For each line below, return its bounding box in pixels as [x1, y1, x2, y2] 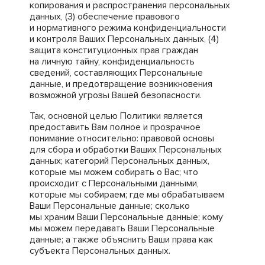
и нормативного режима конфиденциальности [30, 22, 226, 34]
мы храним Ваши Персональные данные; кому [30, 211, 223, 223]
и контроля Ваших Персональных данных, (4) [30, 33, 219, 45]
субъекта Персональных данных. [30, 245, 170, 257]
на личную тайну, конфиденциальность [30, 56, 195, 67]
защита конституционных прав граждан [30, 44, 198, 56]
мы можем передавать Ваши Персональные [30, 222, 215, 234]
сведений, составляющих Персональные [30, 67, 203, 79]
